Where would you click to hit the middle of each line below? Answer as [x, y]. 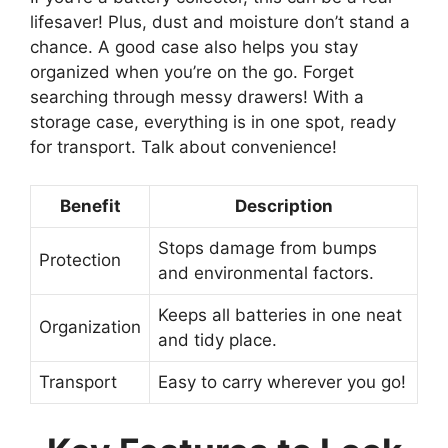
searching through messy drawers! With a [197, 96]
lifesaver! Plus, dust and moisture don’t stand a [220, 21]
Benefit [90, 206]
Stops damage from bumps [267, 248]
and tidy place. [217, 340]
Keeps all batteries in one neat [280, 315]
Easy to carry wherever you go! [282, 382]
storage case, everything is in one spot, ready [213, 121]
